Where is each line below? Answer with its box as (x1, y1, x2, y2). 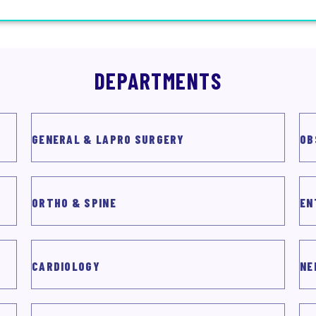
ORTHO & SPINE (31, 195, 116, 209)
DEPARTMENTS (94, 67, 222, 94)
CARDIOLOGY (31, 259, 100, 273)
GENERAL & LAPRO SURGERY (31, 132, 184, 146)
